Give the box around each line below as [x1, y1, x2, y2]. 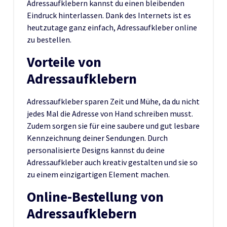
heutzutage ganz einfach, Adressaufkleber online [27, 22, 197, 32]
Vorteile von [27, 53, 101, 71]
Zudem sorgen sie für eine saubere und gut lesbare [27, 120, 200, 131]
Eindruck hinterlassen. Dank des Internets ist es [27, 10, 191, 20]
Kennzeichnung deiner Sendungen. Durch [27, 132, 168, 143]
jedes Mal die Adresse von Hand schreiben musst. [27, 108, 193, 119]
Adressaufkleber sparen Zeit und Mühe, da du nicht [27, 96, 200, 106]
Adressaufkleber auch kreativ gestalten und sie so [27, 157, 198, 167]
